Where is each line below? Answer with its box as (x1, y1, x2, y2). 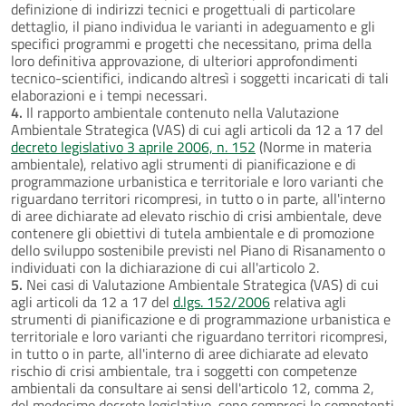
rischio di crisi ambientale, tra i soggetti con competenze (11, 359, 357, 382)
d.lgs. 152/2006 (173, 290, 270, 313)
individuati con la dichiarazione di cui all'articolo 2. (11, 256, 319, 278)
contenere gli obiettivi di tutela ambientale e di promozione (11, 221, 374, 244)
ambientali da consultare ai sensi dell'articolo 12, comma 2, (11, 376, 374, 399)
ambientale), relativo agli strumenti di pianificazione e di (11, 152, 356, 175)
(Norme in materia (256, 135, 372, 158)
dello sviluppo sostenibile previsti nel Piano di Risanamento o (11, 238, 385, 261)
